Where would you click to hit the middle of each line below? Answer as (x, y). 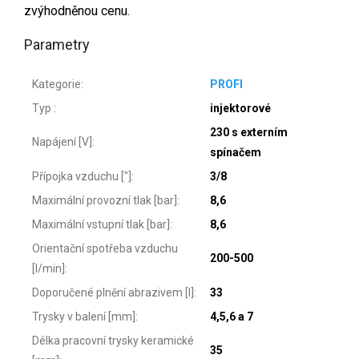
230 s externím (249, 132)
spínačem (236, 152)
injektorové (240, 108)
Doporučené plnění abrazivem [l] (113, 292)
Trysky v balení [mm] (84, 316)
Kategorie (56, 84)
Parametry (57, 44)
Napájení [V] (62, 141)
